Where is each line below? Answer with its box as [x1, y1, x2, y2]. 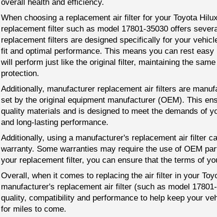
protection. [1, 69, 39, 78]
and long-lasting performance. [1, 118, 108, 127]
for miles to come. [1, 204, 66, 214]
